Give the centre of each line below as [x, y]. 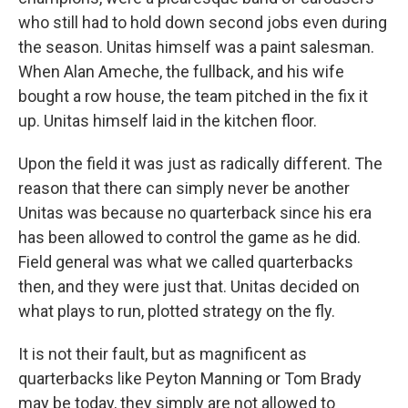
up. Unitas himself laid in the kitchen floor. [168, 120]
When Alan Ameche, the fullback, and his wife [181, 71]
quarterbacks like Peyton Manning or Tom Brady [190, 378]
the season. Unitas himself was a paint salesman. [196, 46]
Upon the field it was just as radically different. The [200, 163]
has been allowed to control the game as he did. [189, 237]
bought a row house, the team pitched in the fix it [193, 96]
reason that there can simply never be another [184, 188]
